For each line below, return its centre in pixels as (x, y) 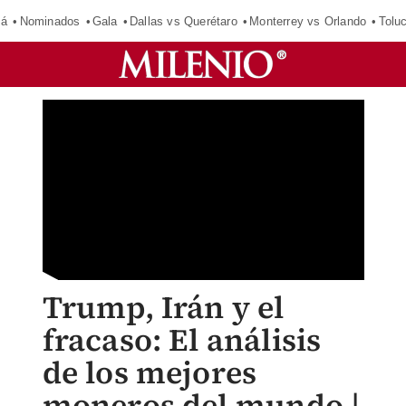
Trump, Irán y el (163, 307)
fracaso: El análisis (182, 340)
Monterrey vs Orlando (308, 21)
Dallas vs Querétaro (183, 21)
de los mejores (150, 372)
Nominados (50, 21)
